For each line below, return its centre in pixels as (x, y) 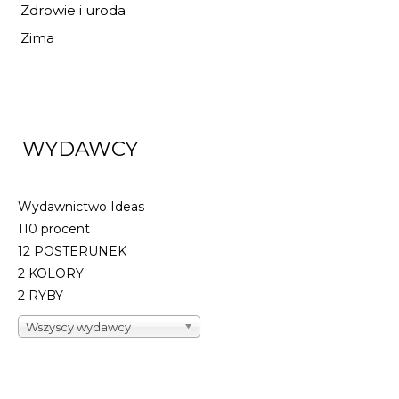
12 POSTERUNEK (72, 251)
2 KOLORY (51, 273)
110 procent (54, 229)
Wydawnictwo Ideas (81, 207)
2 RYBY (41, 296)
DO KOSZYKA (337, 39)
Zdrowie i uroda (73, 10)
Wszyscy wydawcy (78, 327)
